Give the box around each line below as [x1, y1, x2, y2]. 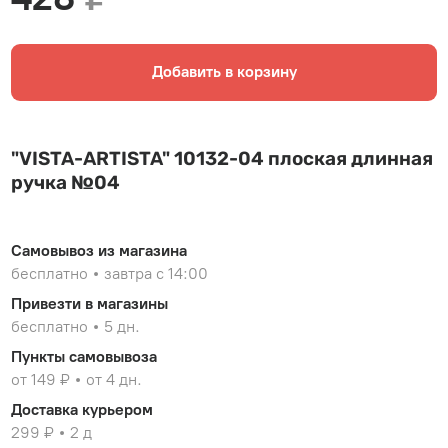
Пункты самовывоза [11, 346, 158, 366]
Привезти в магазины [11, 293, 169, 313]
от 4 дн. [86, 369, 143, 389]
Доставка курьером [11, 399, 154, 419]
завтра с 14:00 [104, 263, 209, 283]
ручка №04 [11, 170, 121, 194]
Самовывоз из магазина [11, 241, 188, 261]
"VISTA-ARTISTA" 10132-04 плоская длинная [11, 146, 434, 170]
